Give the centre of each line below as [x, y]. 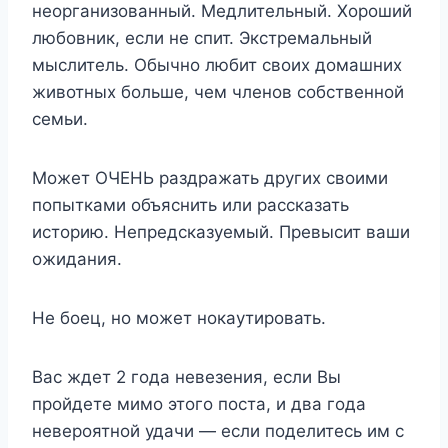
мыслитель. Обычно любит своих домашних [217, 64]
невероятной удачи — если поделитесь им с [218, 430]
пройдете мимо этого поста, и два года [199, 403]
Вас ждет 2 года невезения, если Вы [186, 376]
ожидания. [77, 258]
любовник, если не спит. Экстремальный [202, 37]
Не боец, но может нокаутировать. [179, 317]
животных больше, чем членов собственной [218, 91]
